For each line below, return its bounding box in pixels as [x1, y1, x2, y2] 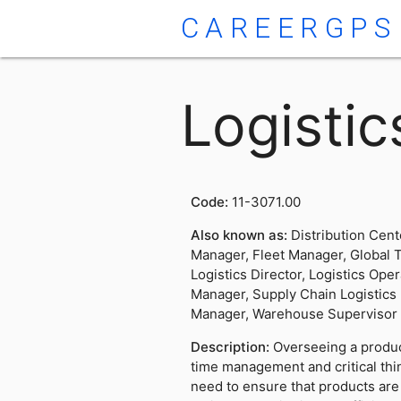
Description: [190, 338, 273, 356]
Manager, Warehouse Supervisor [190, 305, 397, 323]
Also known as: [190, 226, 291, 244]
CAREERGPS [180, 12, 397, 45]
